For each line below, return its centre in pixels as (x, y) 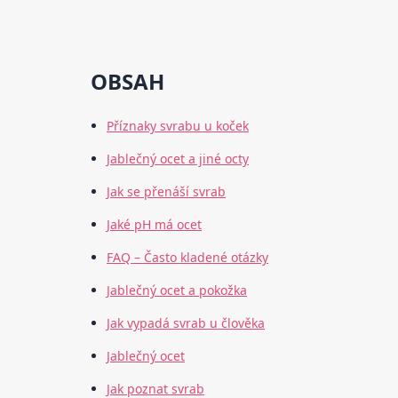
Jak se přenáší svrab (167, 192)
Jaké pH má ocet (155, 225)
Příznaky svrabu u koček (178, 126)
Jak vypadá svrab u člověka (186, 323)
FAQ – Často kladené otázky (188, 258)
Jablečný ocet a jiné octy (178, 159)
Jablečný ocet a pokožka (177, 291)
